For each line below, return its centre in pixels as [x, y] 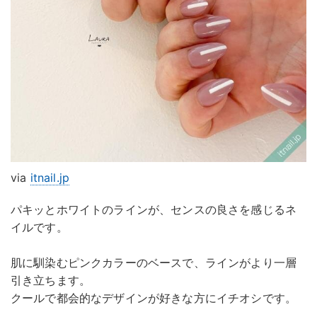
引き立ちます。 [51, 280]
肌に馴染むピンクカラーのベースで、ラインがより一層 [154, 262]
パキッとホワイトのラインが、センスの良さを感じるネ [154, 209]
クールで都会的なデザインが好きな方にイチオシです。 [154, 298]
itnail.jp [50, 177]
